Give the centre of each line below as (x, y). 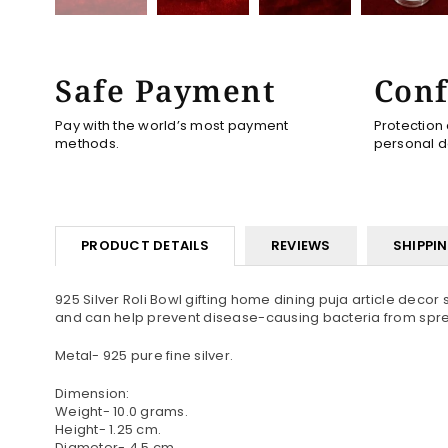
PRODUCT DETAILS (145, 246)
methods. (87, 144)
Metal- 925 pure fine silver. (144, 356)
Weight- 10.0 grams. (121, 412)
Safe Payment (165, 91)
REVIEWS (300, 246)
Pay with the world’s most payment (172, 126)
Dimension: (92, 394)
